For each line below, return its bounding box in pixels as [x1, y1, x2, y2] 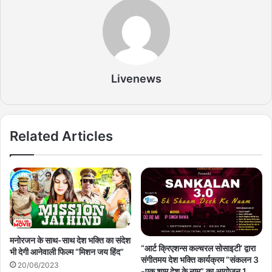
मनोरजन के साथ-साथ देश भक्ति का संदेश [10, 235, 131, 246]
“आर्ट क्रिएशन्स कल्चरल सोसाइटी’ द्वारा [141, 242, 256, 253]
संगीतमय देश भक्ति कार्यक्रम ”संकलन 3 [141, 254, 259, 265]
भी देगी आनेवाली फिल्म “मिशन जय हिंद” [10, 246, 124, 257]
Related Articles [10, 128, 113, 144]
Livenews [110, 72, 161, 86]
